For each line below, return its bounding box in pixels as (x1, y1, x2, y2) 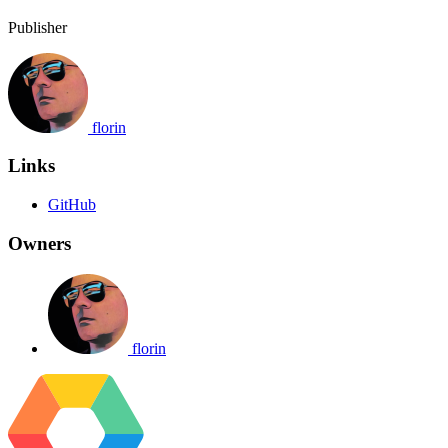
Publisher (8, 18, 67, 36)
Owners (8, 232, 71, 254)
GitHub (48, 196, 96, 214)
